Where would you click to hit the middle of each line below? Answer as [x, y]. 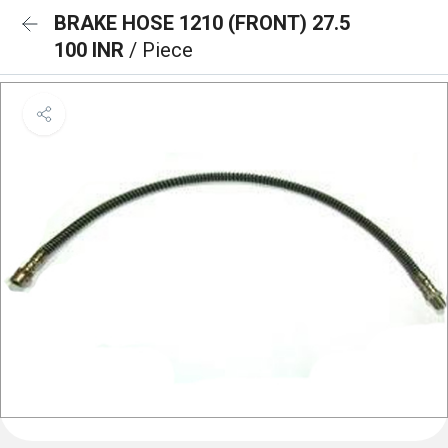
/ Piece [161, 50]
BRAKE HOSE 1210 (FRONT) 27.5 [202, 23]
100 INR [91, 50]
